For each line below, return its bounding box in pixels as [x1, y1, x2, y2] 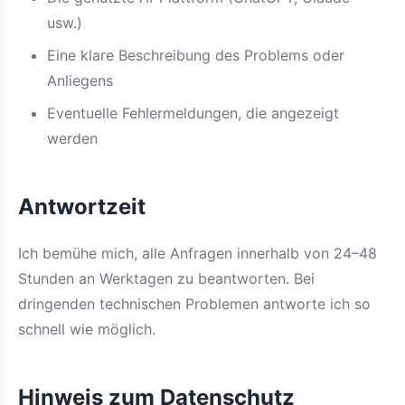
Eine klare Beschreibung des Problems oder [47, 46, 344, 64]
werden [47, 129, 98, 147]
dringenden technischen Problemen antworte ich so [18, 295, 371, 313]
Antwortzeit [18, 193, 146, 220]
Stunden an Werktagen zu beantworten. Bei [18, 269, 315, 287]
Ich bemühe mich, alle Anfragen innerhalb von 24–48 [18, 244, 377, 262]
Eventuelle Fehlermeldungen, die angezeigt [47, 104, 339, 122]
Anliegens [47, 71, 113, 89]
